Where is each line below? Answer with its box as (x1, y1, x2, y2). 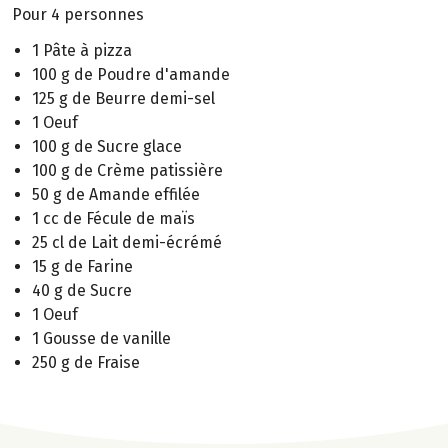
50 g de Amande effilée (32, 185, 200, 205)
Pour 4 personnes (12, 4, 144, 24)
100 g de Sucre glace (32, 137, 182, 157)
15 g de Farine (32, 257, 133, 277)
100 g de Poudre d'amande (32, 65, 230, 85)
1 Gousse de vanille (32, 329, 171, 349)
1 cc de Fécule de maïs (32, 209, 195, 229)
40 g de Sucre (32, 281, 132, 301)
